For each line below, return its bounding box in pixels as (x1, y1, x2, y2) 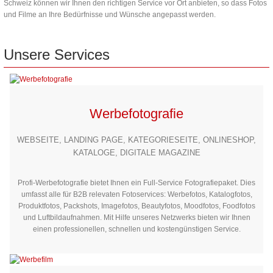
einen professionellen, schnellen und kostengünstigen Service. (32, 225, 241, 234)
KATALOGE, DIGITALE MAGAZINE (73, 148, 200, 158)
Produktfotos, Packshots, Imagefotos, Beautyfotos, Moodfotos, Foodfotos (18, 202, 255, 211)
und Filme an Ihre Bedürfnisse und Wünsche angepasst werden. (4, 10, 216, 19)
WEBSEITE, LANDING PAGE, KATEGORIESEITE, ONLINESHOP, (17, 135, 256, 145)
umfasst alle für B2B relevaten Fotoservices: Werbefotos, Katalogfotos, (21, 190, 252, 199)
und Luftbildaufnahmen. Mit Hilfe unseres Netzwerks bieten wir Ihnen (23, 213, 250, 222)
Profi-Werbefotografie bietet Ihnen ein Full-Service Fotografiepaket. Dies (18, 179, 255, 188)
